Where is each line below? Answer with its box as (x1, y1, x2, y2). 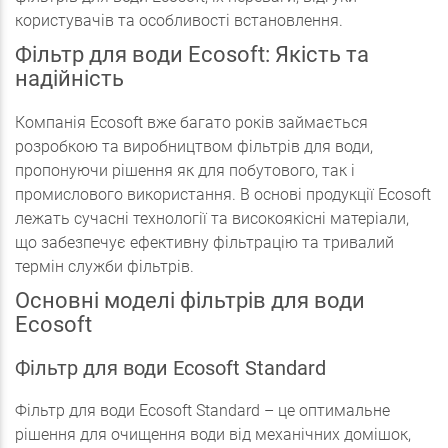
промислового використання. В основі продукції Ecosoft (15, 185, 431, 204)
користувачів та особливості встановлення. (15, 11, 343, 30)
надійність (15, 66, 124, 91)
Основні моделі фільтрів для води (15, 288, 365, 313)
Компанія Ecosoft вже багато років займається (15, 113, 368, 132)
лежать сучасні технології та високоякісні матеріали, (15, 209, 409, 228)
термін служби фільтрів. (15, 257, 194, 276)
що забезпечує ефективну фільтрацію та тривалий (15, 233, 394, 252)
